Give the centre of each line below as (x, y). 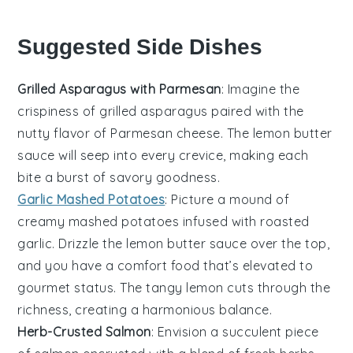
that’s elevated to (256, 265)
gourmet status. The (82, 287)
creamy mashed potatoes (98, 221)
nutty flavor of (64, 133)
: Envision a (187, 331)
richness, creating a (80, 309)
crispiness (48, 111)
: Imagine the (260, 89)
